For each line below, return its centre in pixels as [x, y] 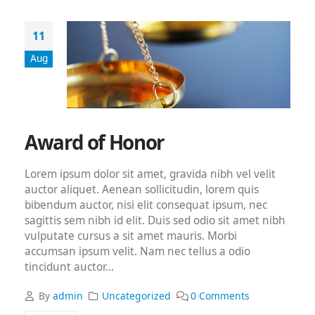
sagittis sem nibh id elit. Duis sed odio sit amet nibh [155, 221]
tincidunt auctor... [69, 267]
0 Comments [220, 295]
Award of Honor [95, 142]
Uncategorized [137, 295]
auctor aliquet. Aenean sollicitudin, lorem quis [142, 190]
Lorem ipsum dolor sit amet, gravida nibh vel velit [150, 174]
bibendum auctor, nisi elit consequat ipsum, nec [146, 205]
